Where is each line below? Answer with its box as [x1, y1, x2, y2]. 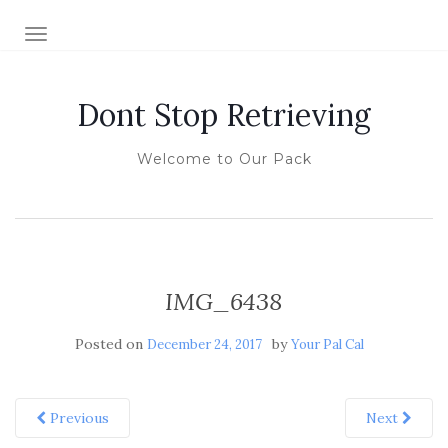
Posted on [74, 335, 147, 353]
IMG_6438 [165, 286, 283, 317]
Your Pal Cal [290, 336, 364, 353]
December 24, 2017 [146, 336, 262, 353]
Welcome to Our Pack [136, 150, 312, 168]
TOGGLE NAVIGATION [35, 27, 194, 45]
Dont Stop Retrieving [77, 96, 371, 134]
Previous [46, 409, 109, 427]
